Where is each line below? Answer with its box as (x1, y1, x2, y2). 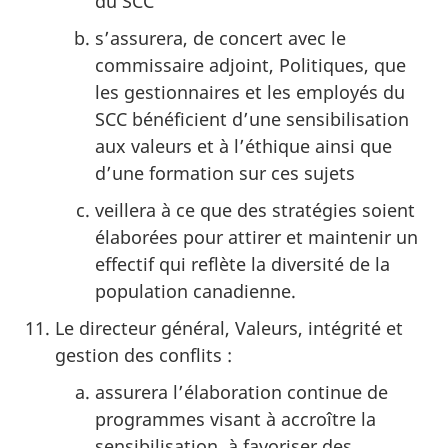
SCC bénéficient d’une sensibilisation (95, 106, 409, 131)
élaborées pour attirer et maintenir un (95, 224, 418, 249)
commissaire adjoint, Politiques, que (95, 52, 406, 77)
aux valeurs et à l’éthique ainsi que (95, 133, 392, 158)
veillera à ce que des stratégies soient (95, 197, 415, 222)
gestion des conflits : (55, 342, 232, 367)
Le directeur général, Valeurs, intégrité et (55, 315, 403, 340)
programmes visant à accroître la (95, 406, 376, 431)
